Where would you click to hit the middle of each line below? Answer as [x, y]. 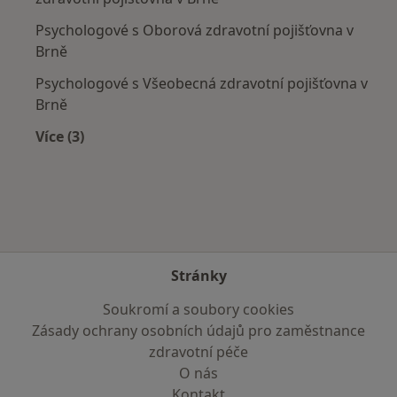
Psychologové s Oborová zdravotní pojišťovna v [195, 31]
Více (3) [60, 137]
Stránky [198, 276]
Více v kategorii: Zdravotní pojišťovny [191, 157]
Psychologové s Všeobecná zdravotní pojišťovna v [202, 84]
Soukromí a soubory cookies [198, 309]
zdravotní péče [198, 352]
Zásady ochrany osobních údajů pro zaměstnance [198, 331]
